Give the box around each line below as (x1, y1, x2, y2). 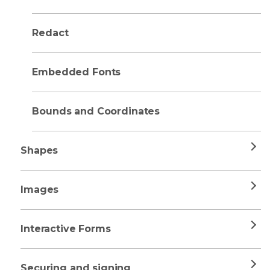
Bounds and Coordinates (32, 105, 160, 117)
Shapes (20, 145, 58, 156)
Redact (32, 27, 69, 39)
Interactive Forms (20, 223, 111, 234)
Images (20, 184, 59, 195)
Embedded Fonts (32, 66, 121, 78)
